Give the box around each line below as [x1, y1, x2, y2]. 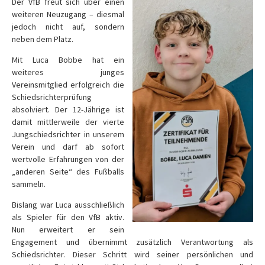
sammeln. [12, 179, 46, 189]
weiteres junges [12, 67, 124, 77]
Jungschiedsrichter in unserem [12, 129, 124, 140]
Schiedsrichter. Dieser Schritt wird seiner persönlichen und [12, 249, 253, 260]
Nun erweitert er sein [12, 224, 124, 235]
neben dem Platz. [12, 34, 73, 44]
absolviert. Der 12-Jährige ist [12, 104, 124, 115]
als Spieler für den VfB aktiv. [12, 212, 124, 222]
